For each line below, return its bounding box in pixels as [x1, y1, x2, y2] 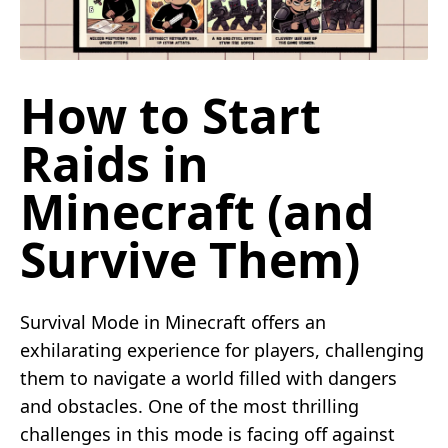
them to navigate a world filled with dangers [20, 365, 397, 390]
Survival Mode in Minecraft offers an [20, 309, 326, 334]
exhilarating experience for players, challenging [20, 337, 424, 362]
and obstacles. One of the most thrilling [20, 393, 359, 418]
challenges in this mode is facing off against [20, 421, 395, 446]
